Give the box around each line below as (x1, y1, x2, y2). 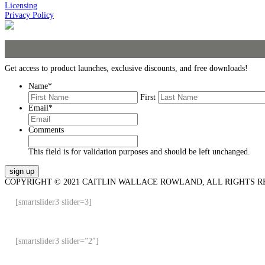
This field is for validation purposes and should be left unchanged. (28, 147, 250, 157)
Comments (28, 125, 64, 135)
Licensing (5, 1, 37, 11)
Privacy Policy (5, 11, 54, 20)
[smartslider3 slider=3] (15, 198, 92, 207)
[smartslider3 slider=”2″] (15, 237, 99, 246)
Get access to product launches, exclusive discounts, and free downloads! (5, 64, 248, 73)
